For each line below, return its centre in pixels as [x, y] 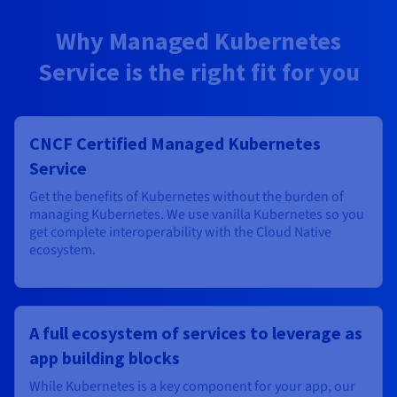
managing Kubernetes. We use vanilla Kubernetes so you [197, 215]
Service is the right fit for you [198, 72]
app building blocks [105, 358]
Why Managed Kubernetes [198, 41]
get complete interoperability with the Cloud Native [180, 233]
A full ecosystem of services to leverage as [196, 333]
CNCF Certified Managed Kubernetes [175, 144]
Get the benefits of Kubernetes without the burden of [187, 197]
